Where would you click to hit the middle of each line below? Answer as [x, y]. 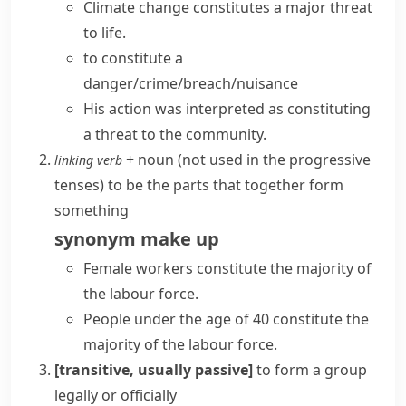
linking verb [88, 160]
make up [180, 239]
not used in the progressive [276, 159]
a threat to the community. [175, 134]
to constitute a [133, 58]
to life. [105, 33]
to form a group [312, 370]
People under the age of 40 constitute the [226, 319]
